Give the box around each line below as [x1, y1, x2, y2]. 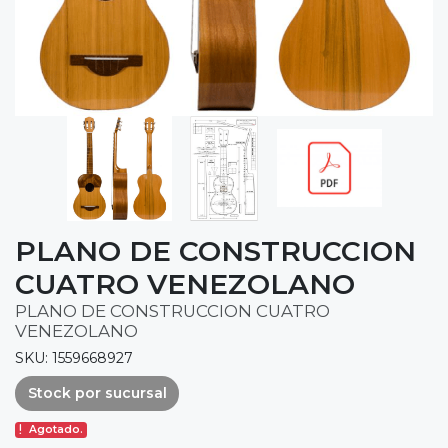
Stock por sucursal [27, 383, 167, 402]
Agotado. [29, 423, 84, 437]
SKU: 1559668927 [15, 348, 133, 367]
